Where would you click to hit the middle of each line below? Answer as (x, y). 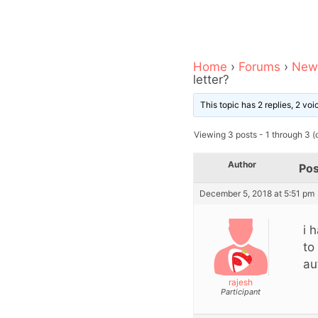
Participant (240, 291)
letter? (211, 79)
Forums (259, 66)
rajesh (240, 282)
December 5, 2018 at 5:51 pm (257, 193)
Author (242, 164)
